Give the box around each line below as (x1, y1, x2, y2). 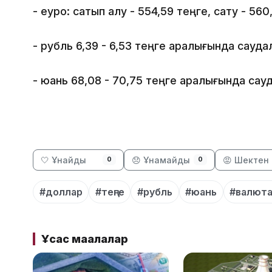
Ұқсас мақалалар (41, 232, 128, 245)
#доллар (39, 185, 83, 198)
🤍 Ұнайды (41, 155, 86, 166)
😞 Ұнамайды (132, 155, 190, 166)
